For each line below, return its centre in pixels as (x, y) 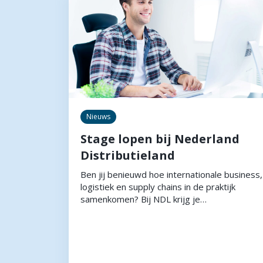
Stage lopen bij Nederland (160, 139)
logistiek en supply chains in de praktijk (158, 186)
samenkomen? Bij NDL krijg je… (144, 199)
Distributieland (128, 155)
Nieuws (98, 116)
